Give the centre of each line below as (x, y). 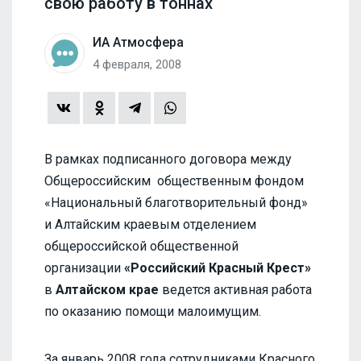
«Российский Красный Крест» (218, 268)
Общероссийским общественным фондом (174, 180)
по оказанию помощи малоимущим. (153, 311)
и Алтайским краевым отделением (150, 224)
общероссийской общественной (141, 246)
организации (84, 268)
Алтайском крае (107, 289)
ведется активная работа (235, 289)
